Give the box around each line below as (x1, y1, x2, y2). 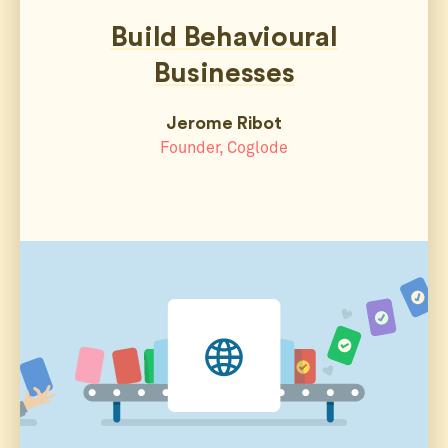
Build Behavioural (110, 23, 338, 52)
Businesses (153, 59, 295, 88)
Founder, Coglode (160, 140, 288, 157)
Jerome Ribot (166, 114, 282, 133)
